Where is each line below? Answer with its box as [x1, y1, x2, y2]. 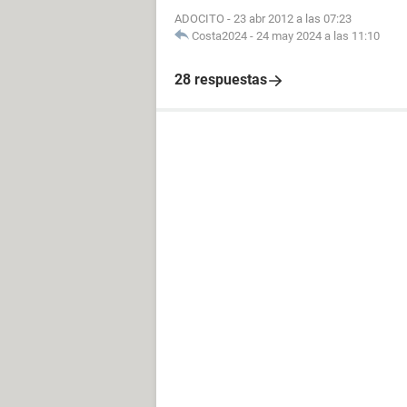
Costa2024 [192, 29, 247, 43]
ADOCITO [174, 12, 224, 25]
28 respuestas [174, 71, 267, 88]
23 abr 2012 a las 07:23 [233, 12, 352, 25]
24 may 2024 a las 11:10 [256, 29, 380, 43]
